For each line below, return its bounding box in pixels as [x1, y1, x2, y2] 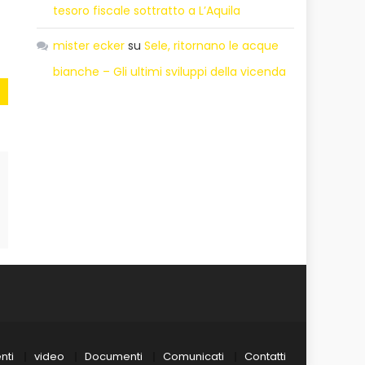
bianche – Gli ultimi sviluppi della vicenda [53, 63, 287, 80]
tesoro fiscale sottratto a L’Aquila [53, 2, 241, 19]
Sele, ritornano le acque [144, 37, 279, 54]
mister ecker [53, 37, 125, 54]
